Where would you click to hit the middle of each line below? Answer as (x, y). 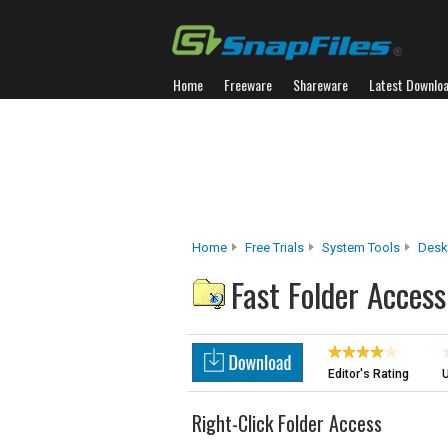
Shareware (320, 84)
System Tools (361, 247)
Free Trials (274, 247)
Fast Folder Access (338, 294)
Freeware (248, 84)
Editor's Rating (368, 374)
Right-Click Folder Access (287, 423)
